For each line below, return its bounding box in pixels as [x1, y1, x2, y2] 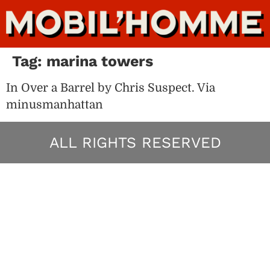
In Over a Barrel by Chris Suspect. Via [6, 81, 215, 95]
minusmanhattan [6, 98, 103, 111]
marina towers [46, 52, 153, 70]
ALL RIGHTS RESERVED [49, 133, 221, 151]
